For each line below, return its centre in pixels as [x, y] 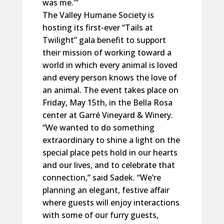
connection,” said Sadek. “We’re [101, 177]
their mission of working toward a [107, 52]
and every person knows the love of [109, 77]
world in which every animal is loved [110, 65]
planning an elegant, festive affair [106, 190]
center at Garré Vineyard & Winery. [107, 115]
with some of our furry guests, [100, 215]
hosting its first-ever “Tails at [97, 27]
